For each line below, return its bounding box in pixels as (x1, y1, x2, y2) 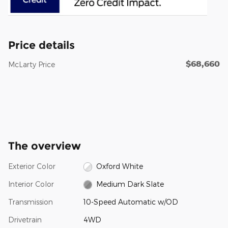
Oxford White (96, 161, 144, 170)
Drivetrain (8, 215, 42, 224)
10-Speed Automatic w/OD (83, 197, 178, 206)
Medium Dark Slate (96, 179, 164, 188)
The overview (8, 139, 81, 152)
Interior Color (8, 179, 54, 188)
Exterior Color (8, 161, 55, 170)
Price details (8, 38, 75, 51)
